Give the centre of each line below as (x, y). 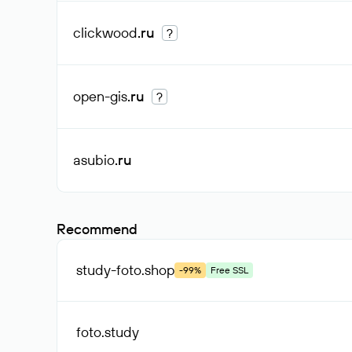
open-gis (100, 96)
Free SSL (229, 270)
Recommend (97, 229)
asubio (94, 160)
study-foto (109, 270)
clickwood (105, 33)
